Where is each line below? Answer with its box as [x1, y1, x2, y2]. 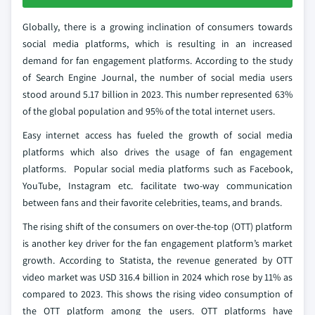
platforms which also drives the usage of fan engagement [22, 146, 292, 158]
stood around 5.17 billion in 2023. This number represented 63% [22, 88, 292, 101]
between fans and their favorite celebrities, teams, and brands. [22, 196, 282, 209]
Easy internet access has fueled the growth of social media [22, 129, 292, 141]
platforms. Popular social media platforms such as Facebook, [22, 162, 292, 175]
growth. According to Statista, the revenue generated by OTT [22, 254, 292, 266]
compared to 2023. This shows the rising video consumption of [22, 288, 292, 300]
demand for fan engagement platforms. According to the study [22, 54, 292, 67]
